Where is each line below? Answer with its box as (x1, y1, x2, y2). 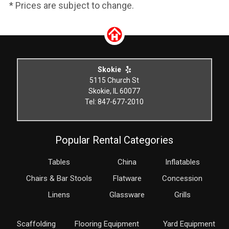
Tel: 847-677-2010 (85, 98, 144, 106)
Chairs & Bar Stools (26, 174, 93, 183)
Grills (174, 190, 191, 199)
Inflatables (165, 157, 200, 167)
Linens (48, 190, 71, 199)
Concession (162, 174, 203, 183)
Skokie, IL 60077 (88, 87, 141, 95)
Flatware (112, 174, 142, 183)
